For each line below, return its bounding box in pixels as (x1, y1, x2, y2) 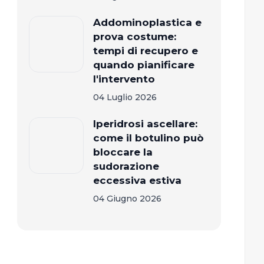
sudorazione (93, 160, 159, 172)
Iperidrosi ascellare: (93, 118, 197, 130)
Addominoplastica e (93, 16, 202, 28)
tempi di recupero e (93, 45, 198, 57)
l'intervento (93, 73, 155, 85)
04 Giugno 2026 (93, 193, 161, 204)
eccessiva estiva (93, 174, 181, 186)
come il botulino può (93, 132, 204, 144)
